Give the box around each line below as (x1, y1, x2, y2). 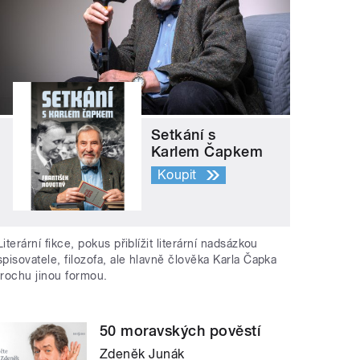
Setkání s (151, 126, 216, 144)
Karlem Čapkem (151, 143, 264, 161)
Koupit (157, 167, 197, 183)
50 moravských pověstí (100, 321, 261, 339)
